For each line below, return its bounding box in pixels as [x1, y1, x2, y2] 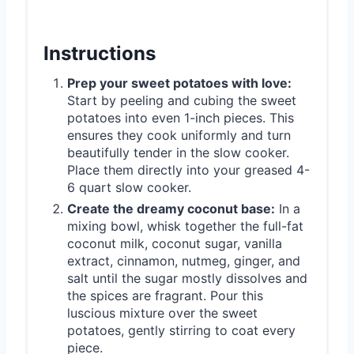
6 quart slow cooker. [67, 179, 191, 195]
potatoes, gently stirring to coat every [67, 322, 296, 338]
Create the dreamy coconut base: [67, 200, 275, 217]
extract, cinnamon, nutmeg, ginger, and [67, 252, 300, 269]
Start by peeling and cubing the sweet [67, 92, 296, 108]
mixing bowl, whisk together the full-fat [67, 217, 303, 234]
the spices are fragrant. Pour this [67, 287, 263, 303]
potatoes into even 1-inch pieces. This [67, 109, 294, 126]
